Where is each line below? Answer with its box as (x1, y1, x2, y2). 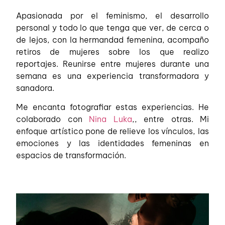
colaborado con (16, 114, 89, 124)
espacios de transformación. (16, 150, 126, 160)
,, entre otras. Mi (132, 114, 209, 124)
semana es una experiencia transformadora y (16, 70, 209, 81)
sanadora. (16, 82, 54, 93)
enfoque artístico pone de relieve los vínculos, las (16, 126, 209, 136)
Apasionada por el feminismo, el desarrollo (16, 10, 209, 21)
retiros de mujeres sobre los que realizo (16, 46, 209, 57)
